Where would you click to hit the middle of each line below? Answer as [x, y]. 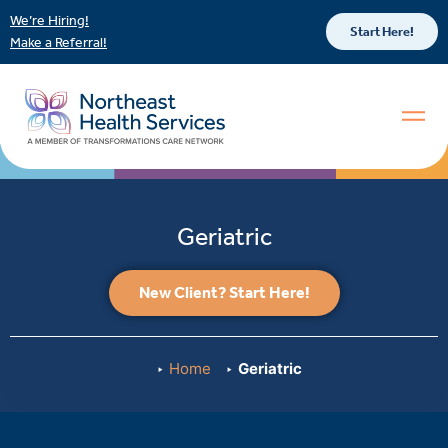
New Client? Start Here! [224, 292]
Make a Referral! [58, 42]
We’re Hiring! [49, 20]
